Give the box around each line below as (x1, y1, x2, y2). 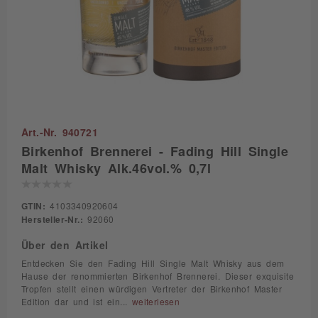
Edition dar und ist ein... (21, 297, 132, 306)
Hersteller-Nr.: (21, 215, 83, 224)
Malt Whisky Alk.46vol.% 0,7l (21, 161, 212, 174)
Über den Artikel (21, 240, 109, 250)
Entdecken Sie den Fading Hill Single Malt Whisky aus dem (21, 259, 285, 268)
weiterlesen (131, 297, 180, 306)
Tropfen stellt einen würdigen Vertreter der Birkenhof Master (21, 285, 282, 293)
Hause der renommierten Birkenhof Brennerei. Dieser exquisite (21, 272, 294, 280)
